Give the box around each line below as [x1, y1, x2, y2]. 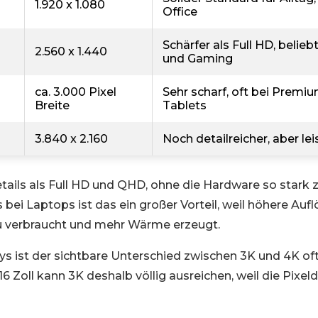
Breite [35, 99, 70, 112]
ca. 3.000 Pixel [35, 85, 116, 99]
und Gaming [163, 52, 233, 65]
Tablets [163, 99, 207, 112]
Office [163, 5, 197, 18]
